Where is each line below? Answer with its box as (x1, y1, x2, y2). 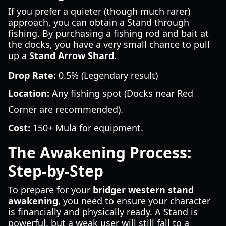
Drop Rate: (8, 69, 56, 81)
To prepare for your (8, 184, 93, 196)
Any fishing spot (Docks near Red (49, 87, 193, 99)
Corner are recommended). (8, 103, 123, 116)
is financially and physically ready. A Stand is (8, 206, 198, 218)
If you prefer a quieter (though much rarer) (8, 5, 190, 17)
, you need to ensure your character (58, 195, 210, 207)
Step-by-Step (8, 160, 103, 181)
